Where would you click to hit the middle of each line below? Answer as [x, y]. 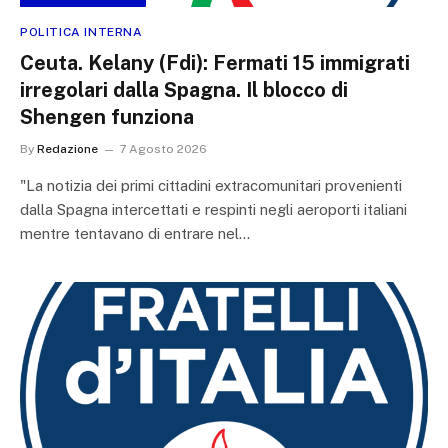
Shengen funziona [107, 116]
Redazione [67, 148]
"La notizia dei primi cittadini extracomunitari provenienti [211, 185]
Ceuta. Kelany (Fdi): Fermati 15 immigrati [215, 62]
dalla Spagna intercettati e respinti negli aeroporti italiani [213, 209]
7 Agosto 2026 [163, 148]
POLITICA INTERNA [81, 31]
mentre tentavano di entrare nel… [135, 233]
